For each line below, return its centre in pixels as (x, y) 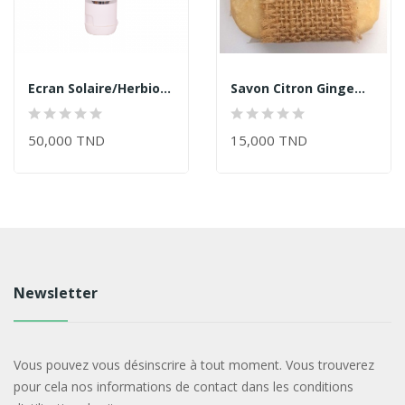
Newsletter (55, 292)
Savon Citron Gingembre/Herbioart (360, 88)
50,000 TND (66, 140)
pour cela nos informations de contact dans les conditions (183, 386)
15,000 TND (269, 140)
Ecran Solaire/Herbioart (165, 88)
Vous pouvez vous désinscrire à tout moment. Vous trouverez (193, 364)
